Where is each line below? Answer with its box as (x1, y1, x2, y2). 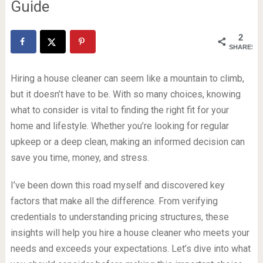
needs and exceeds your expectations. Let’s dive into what (10, 243, 251, 255)
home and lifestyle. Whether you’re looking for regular (10, 120, 229, 132)
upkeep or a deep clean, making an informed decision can (10, 136, 245, 148)
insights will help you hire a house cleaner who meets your (10, 227, 249, 239)
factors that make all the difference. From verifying (10, 195, 218, 207)
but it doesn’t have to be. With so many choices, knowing (10, 89, 241, 100)
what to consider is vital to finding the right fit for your (10, 104, 229, 116)
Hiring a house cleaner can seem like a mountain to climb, (10, 73, 244, 85)
